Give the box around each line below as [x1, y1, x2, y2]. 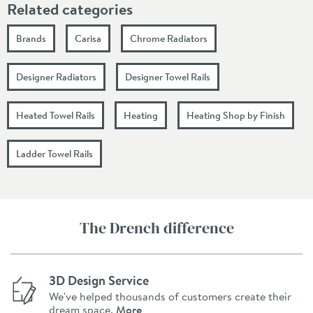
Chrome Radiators [130, 31, 208, 45]
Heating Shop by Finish [187, 108, 285, 122]
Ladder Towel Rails [16, 146, 93, 161]
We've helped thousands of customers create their [49, 288, 291, 304]
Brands [16, 31, 46, 45]
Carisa [75, 31, 101, 45]
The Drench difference [79, 217, 234, 238]
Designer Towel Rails [125, 69, 210, 84]
